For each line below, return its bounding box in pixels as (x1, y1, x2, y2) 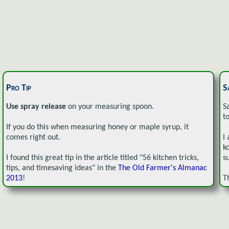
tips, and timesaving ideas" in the (6, 164, 118, 172)
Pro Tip (6, 83, 31, 94)
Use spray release (6, 102, 66, 111)
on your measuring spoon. (66, 102, 154, 111)
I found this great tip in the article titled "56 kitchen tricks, (6, 153, 199, 162)
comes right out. (6, 133, 60, 142)
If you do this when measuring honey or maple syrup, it (6, 123, 189, 131)
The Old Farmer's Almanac (118, 164, 207, 172)
